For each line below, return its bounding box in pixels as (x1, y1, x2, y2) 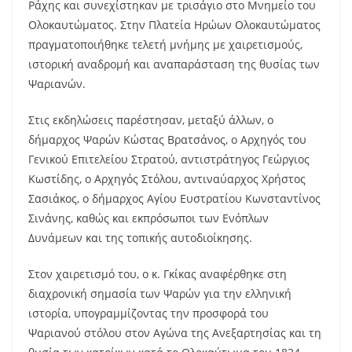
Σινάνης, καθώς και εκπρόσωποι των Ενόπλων (28, 210, 269, 225)
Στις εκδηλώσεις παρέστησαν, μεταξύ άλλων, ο (28, 112, 273, 127)
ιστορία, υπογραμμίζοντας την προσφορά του (28, 305, 269, 321)
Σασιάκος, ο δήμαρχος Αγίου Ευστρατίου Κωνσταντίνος (28, 190, 321, 206)
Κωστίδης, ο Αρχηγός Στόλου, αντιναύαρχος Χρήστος (28, 170, 306, 186)
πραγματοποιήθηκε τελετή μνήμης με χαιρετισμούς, (28, 36, 302, 52)
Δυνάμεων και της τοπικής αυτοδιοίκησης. (28, 229, 252, 245)
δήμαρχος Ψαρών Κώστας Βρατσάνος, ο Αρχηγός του (28, 131, 306, 147)
